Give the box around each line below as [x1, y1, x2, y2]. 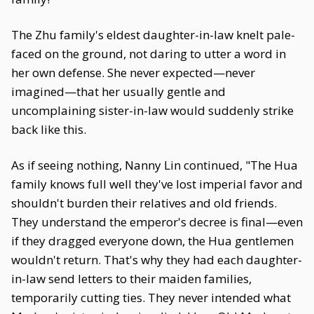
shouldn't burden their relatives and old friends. [11, 195, 277, 211]
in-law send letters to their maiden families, [11, 271, 252, 287]
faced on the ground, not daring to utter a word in [11, 46, 286, 62]
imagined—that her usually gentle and [11, 83, 226, 100]
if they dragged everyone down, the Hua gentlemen [11, 233, 294, 249]
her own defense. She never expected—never [11, 64, 255, 81]
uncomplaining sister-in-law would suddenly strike [11, 102, 294, 118]
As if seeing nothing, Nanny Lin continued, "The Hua [11, 157, 298, 173]
